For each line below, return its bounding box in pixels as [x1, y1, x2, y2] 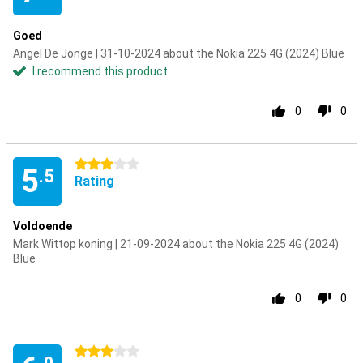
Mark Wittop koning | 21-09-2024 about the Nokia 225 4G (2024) [13, 237, 339, 250]
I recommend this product [32, 65, 168, 78]
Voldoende [13, 220, 72, 233]
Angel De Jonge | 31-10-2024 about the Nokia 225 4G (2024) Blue [13, 47, 344, 60]
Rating [75, 173, 114, 189]
